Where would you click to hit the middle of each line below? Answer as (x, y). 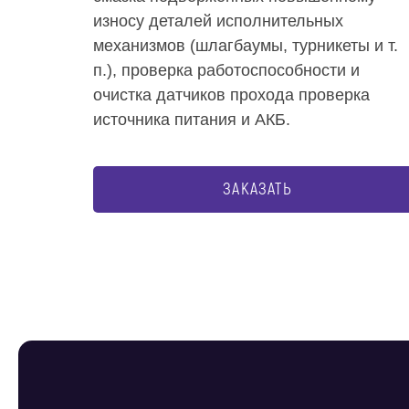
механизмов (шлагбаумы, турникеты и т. (246, 46)
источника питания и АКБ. (192, 120)
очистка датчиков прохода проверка (231, 95)
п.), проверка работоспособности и (226, 70)
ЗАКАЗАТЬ (257, 189)
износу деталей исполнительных (218, 21)
